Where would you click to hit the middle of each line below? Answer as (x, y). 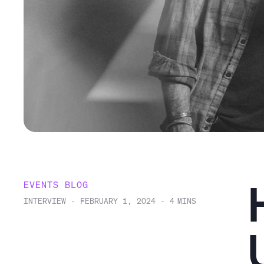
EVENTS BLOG (56, 184)
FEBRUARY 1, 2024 (118, 201)
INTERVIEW (45, 201)
